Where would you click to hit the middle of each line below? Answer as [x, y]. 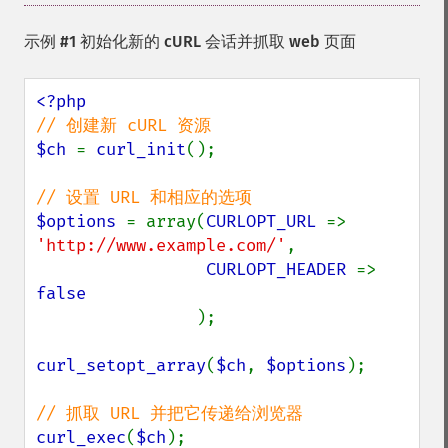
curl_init [141, 149]
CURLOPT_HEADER [281, 269]
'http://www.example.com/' [161, 245]
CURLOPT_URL [266, 221]
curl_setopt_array [121, 365]
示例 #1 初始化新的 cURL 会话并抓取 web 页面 [190, 41]
